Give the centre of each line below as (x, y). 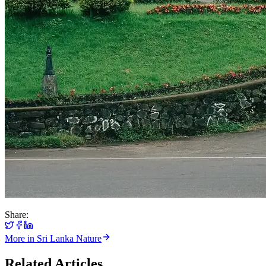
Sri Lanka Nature (69, 238)
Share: (17, 214)
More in (21, 238)
